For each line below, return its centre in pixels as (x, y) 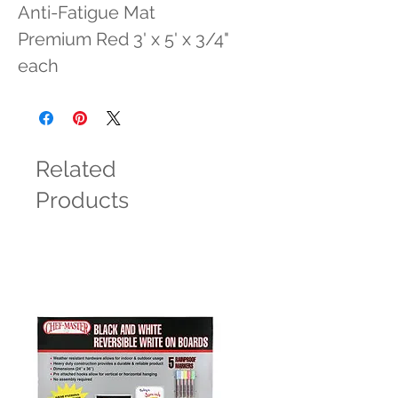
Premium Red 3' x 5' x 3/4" (123, 39)
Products (82, 200)
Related (76, 169)
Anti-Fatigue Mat (87, 12)
